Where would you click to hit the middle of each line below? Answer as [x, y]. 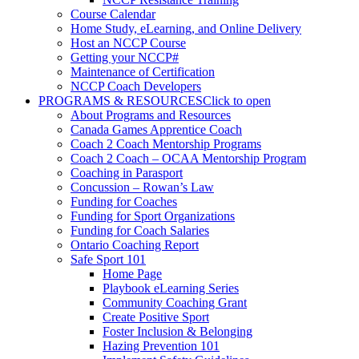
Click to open [237, 101]
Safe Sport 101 [108, 259]
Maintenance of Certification [143, 72]
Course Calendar [113, 14]
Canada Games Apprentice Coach [156, 129]
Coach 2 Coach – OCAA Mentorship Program [188, 158]
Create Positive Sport [156, 317]
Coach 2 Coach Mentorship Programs [166, 144]
